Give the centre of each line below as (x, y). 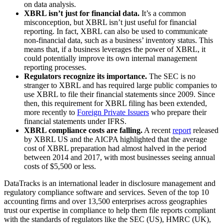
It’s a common (163, 13)
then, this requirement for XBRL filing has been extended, (115, 103)
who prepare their (178, 112)
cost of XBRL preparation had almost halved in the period (115, 148)
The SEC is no (171, 76)
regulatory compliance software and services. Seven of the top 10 (106, 192)
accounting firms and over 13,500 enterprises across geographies (105, 201)
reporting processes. (55, 67)
